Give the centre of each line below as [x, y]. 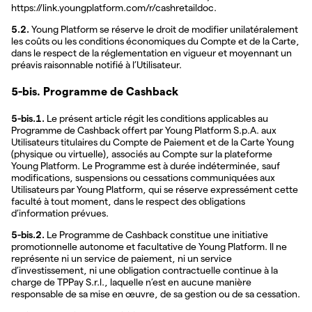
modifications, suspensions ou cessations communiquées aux [143, 177]
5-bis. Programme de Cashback [95, 92]
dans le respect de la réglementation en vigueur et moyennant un [151, 53]
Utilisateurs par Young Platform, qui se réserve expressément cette [155, 189]
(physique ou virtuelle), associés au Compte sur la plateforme [142, 154]
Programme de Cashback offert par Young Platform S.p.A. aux [144, 130]
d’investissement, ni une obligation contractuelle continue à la [145, 270]
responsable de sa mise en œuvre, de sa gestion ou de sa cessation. [156, 294]
